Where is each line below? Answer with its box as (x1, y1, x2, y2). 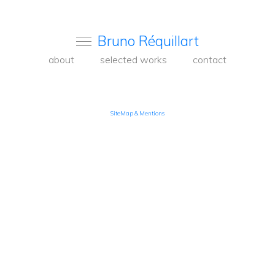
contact (193, 53, 227, 66)
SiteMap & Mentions (110, 109, 165, 117)
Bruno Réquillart (98, 32, 199, 50)
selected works (100, 53, 167, 66)
